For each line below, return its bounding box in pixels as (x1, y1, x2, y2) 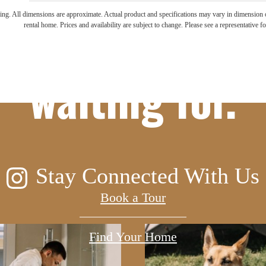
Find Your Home (89, 229, 177, 244)
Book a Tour (100, 189, 166, 205)
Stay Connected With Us (36, 163, 260, 188)
